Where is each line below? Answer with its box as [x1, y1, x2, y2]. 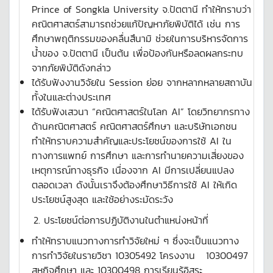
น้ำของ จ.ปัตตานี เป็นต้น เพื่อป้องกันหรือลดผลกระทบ [32, 46, 243, 60]
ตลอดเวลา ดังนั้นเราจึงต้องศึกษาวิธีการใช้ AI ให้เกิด [32, 177, 237, 192]
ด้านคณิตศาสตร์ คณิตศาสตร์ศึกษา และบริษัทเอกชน [32, 119, 237, 133]
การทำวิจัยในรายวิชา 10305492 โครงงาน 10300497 [32, 248, 248, 263]
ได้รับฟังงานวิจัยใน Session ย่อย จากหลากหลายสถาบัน [32, 75, 252, 90]
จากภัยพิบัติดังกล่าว [32, 60, 111, 75]
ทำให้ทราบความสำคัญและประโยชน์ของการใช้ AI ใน [32, 133, 232, 148]
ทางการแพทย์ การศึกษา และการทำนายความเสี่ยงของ [32, 148, 244, 163]
